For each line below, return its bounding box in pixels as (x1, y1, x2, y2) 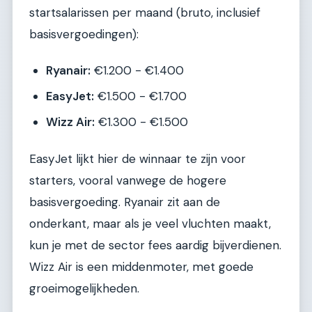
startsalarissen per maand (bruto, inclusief (29, 4, 260, 20)
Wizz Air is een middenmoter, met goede (29, 258, 253, 274)
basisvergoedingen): (29, 26, 139, 42)
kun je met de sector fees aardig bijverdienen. (29, 237, 281, 253)
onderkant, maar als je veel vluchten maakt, (29, 215, 271, 231)
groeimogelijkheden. (29, 280, 139, 296)
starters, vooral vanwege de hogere (29, 172, 226, 188)
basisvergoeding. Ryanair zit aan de (29, 194, 220, 210)
